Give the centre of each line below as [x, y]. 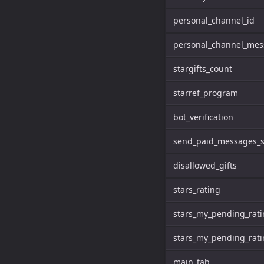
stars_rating [197, 189]
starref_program [206, 93]
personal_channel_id [214, 20]
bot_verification [203, 117]
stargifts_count [203, 69]
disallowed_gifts [205, 165]
